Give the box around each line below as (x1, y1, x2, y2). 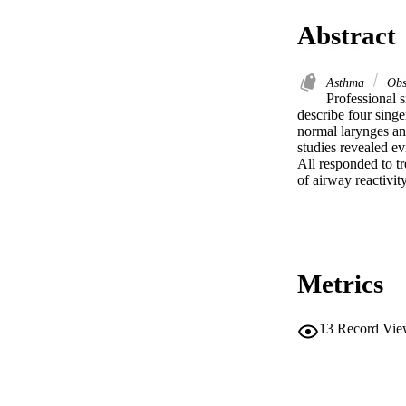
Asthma (326, 75, 368, 91)
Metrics (297, 269, 383, 299)
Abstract (297, 21, 396, 51)
